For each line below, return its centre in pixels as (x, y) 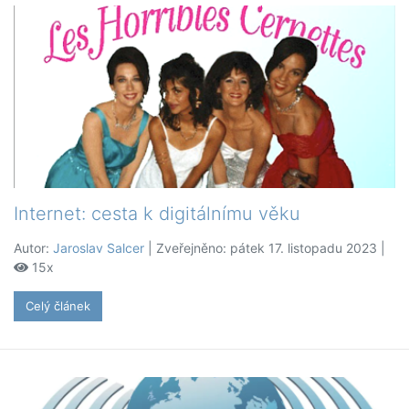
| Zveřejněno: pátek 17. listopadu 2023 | (265, 248)
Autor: (33, 248)
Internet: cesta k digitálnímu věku (157, 214)
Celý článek (58, 306)
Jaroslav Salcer (99, 248)
